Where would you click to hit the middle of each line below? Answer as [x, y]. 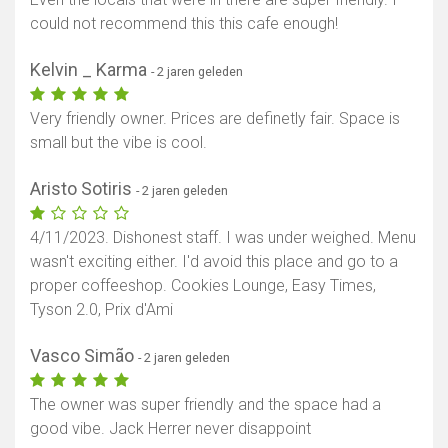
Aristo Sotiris [83, 189]
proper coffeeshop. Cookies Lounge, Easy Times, [203, 286]
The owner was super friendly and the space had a [205, 405]
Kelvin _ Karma [90, 70]
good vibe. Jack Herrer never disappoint [170, 429]
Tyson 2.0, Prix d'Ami [101, 310]
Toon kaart [228, 32]
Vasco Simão [84, 356]
